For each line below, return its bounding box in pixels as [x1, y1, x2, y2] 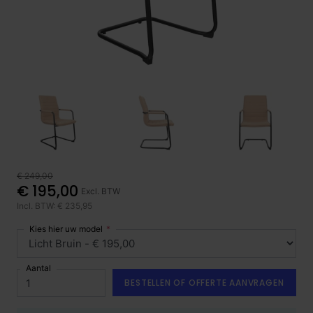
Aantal [25, 263, 51, 274]
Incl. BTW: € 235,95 [17, 201, 92, 212]
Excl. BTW [81, 185, 120, 196]
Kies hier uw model [29, 223, 103, 234]
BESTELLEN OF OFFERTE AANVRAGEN [124, 276, 284, 289]
